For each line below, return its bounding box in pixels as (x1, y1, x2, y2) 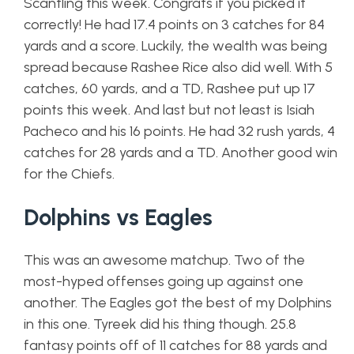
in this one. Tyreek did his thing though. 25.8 (24, 315, 296, 333)
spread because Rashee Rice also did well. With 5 (24, 58, 333, 76)
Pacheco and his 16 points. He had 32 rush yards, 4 (24, 122, 335, 140)
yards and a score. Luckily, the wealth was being (24, 37, 327, 55)
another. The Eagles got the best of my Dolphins (24, 294, 332, 311)
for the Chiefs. (24, 165, 118, 183)
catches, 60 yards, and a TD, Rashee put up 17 (24, 80, 315, 97)
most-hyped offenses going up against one (24, 273, 303, 290)
